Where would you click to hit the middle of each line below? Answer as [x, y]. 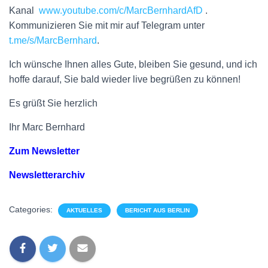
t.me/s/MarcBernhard [53, 40]
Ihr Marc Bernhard [47, 127]
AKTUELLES [84, 210]
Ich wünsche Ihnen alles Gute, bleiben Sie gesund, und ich [133, 64]
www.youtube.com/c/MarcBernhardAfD [121, 10]
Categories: [32, 209]
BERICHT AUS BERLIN [157, 210]
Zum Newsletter [44, 151]
